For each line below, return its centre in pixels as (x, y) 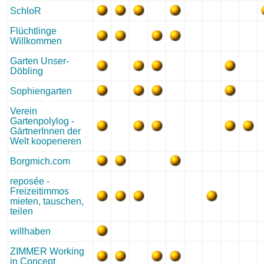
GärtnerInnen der (45, 131)
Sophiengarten (41, 91)
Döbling (27, 71)
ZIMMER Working (47, 251)
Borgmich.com (40, 161)
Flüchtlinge (33, 31)
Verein (24, 111)
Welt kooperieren (46, 141)
